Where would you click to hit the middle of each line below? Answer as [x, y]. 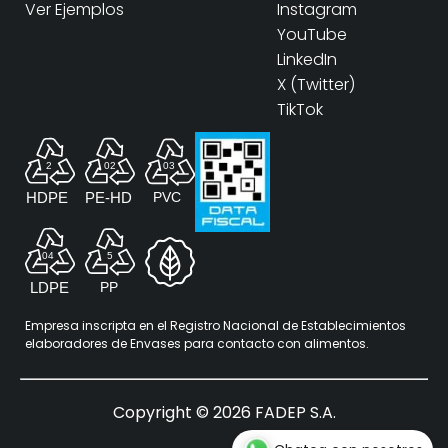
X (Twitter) [316, 84]
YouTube [312, 34]
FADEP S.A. [293, 412]
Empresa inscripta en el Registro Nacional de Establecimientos [215, 325]
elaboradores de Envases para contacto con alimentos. [197, 343]
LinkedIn [307, 59]
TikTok [300, 109]
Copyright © [162, 412]
